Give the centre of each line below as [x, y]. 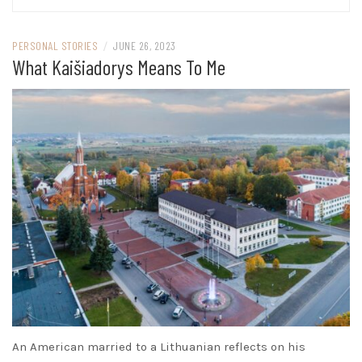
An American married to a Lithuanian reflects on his [159, 347]
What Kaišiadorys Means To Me [119, 67]
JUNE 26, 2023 [144, 46]
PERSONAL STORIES [55, 46]
